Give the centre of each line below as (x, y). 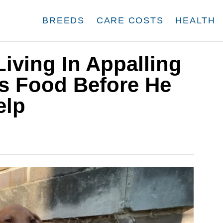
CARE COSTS (130, 20)
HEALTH (195, 20)
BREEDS (63, 20)
